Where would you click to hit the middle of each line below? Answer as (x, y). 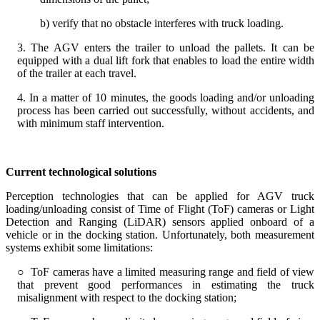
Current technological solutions (81, 171)
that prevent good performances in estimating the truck (166, 284)
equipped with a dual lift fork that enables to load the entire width (166, 60)
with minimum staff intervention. (91, 123)
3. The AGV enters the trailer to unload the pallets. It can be (166, 47)
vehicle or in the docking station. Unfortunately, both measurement (160, 234)
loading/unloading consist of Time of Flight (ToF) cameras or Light (160, 209)
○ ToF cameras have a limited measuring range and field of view (166, 271)
